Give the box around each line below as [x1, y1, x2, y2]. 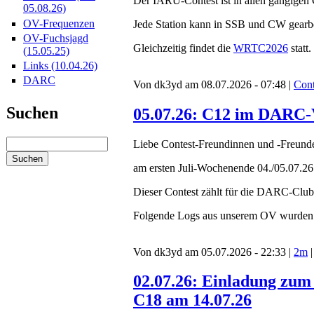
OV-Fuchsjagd [23, 32, 88, 44]
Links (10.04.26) [23, 59, 97, 71]
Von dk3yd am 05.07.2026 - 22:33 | [133, 245, 294, 258]
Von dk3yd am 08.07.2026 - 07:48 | [133, 78, 294, 90]
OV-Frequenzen [23, 17, 95, 29]
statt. [288, 41, 311, 54]
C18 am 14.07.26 [133, 291, 252, 310]
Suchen [6, 104, 58, 123]
